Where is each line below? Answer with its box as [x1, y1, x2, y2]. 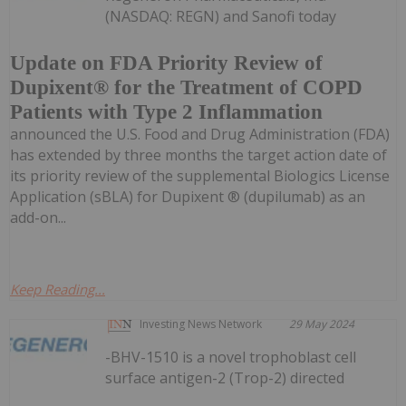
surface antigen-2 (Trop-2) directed [105, 367, 345, 388]
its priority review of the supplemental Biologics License [10, 165, 390, 186]
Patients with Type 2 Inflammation [10, 100, 323, 123]
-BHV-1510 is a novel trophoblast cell [105, 346, 357, 367]
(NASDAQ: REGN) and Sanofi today [105, 5, 337, 26]
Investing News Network [140, 315, 263, 332]
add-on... [10, 207, 66, 227]
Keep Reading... [10, 279, 105, 298]
